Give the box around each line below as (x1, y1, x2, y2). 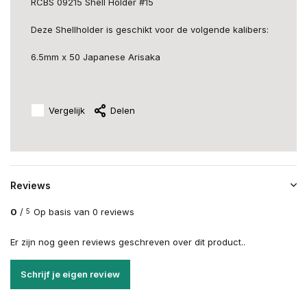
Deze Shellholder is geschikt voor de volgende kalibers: (31, 24, 269, 35)
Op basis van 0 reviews (34, 206, 134, 217)
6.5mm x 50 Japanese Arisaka (31, 51, 160, 62)
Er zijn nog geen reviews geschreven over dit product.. (10, 236, 245, 247)
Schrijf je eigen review (21, 269, 120, 280)
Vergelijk (49, 104, 85, 116)
